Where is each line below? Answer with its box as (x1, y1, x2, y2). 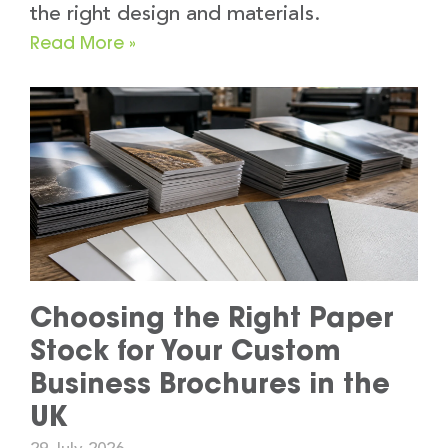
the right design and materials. (30, 4, 320, 26)
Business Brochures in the (30, 366, 390, 401)
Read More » (30, 32, 136, 54)
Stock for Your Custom (30, 333, 341, 368)
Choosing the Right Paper (30, 300, 394, 335)
